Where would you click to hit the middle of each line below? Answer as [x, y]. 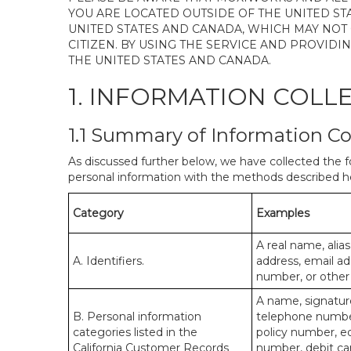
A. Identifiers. [109, 261]
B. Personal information [137, 317]
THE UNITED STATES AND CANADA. [170, 60]
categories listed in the [135, 332]
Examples [283, 213]
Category [98, 213]
